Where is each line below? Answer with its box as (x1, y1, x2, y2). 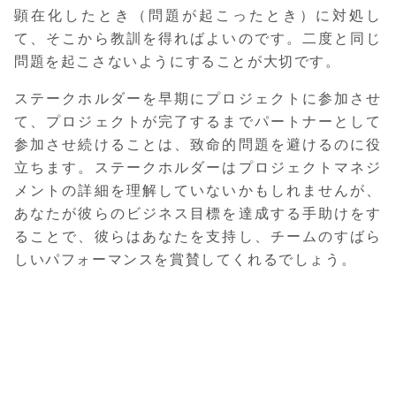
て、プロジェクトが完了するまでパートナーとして (14, 111, 382, 130)
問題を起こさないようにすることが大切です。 (14, 51, 341, 70)
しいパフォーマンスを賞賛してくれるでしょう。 (14, 249, 357, 268)
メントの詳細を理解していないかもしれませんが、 (14, 180, 382, 199)
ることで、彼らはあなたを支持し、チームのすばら (14, 226, 382, 245)
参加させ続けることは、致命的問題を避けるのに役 (14, 134, 382, 153)
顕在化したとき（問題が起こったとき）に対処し (14, 5, 382, 24)
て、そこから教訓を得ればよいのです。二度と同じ (14, 28, 382, 47)
